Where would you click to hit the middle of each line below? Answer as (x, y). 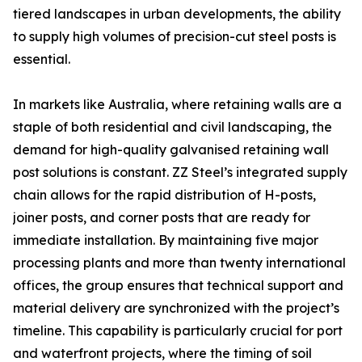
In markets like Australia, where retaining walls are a (177, 104)
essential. (42, 59)
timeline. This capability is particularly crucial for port (178, 330)
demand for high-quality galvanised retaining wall (171, 149)
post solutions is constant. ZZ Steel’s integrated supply (180, 172)
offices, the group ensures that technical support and (178, 285)
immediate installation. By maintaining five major (166, 240)
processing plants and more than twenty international (179, 263)
